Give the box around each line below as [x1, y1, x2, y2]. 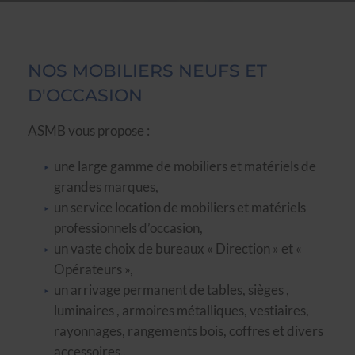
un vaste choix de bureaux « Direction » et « [53, 240, 302, 258]
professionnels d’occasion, [53, 219, 203, 237]
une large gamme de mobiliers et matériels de [53, 158, 316, 175]
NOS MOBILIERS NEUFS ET [28, 59, 267, 82]
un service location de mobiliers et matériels [53, 199, 306, 216]
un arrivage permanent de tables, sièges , [53, 281, 289, 299]
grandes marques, [53, 178, 158, 196]
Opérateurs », [53, 261, 133, 278]
